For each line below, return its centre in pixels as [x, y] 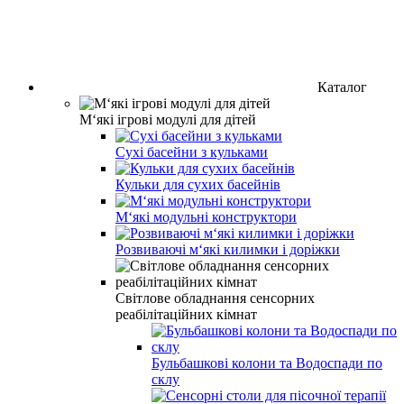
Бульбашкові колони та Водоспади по [267, 363]
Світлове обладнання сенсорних [215, 298]
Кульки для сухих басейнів [198, 184]
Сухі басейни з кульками [192, 151]
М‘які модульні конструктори [206, 216]
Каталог [342, 87]
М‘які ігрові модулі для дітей [168, 119]
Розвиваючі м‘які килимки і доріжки [228, 249]
